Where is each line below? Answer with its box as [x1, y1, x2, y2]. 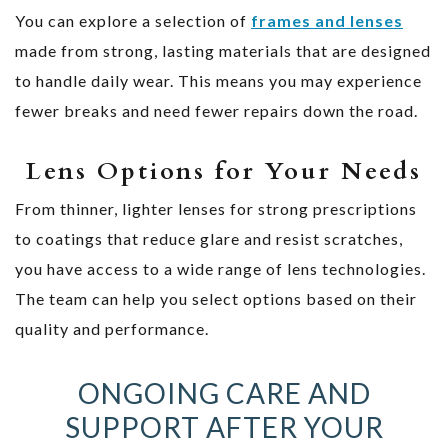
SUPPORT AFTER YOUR [64, 409, 384, 444]
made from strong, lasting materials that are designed [15, 40, 431, 60]
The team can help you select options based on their [15, 288, 417, 308]
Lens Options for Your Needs [26, 154, 422, 188]
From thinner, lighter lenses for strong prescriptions [15, 198, 417, 218]
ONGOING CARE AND [77, 375, 371, 410]
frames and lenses [251, 10, 403, 30]
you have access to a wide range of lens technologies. [15, 258, 426, 278]
